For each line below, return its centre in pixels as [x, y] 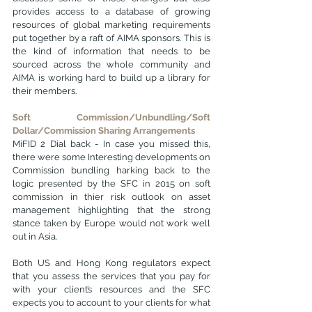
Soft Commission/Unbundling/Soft [111, 117]
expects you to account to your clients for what [111, 303]
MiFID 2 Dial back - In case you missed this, [111, 144]
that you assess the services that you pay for [111, 276]
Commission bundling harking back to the [111, 170]
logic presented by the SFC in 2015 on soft [111, 184]
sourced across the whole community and [111, 64]
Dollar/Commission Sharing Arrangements [104, 131]
